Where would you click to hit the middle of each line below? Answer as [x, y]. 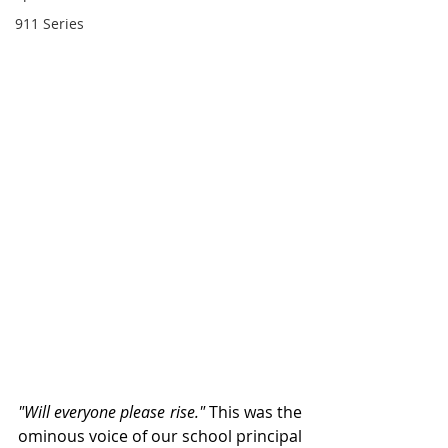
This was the [255, 412]
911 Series [49, 23]
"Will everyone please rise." [113, 412]
